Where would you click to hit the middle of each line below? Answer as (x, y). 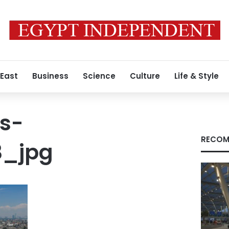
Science (99, 76)
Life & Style (197, 76)
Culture (145, 76)
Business (50, 76)
